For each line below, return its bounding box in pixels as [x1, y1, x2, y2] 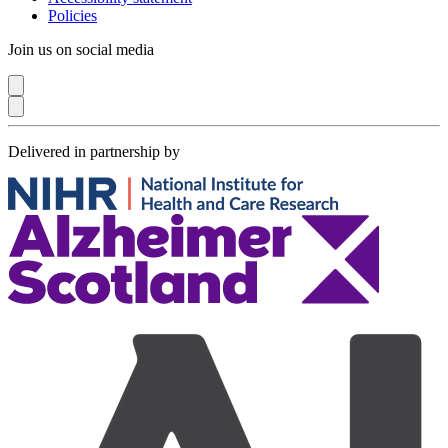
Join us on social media [8, 41, 154, 59]
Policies [48, 7, 97, 25]
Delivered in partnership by [8, 143, 180, 161]
